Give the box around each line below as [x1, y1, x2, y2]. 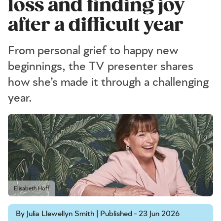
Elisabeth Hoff [14, 185, 49, 191]
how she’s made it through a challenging [8, 76, 209, 88]
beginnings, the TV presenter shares [8, 61, 193, 73]
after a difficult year [8, 14, 184, 37]
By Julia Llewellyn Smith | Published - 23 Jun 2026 [16, 209, 180, 218]
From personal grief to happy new [8, 45, 178, 57]
